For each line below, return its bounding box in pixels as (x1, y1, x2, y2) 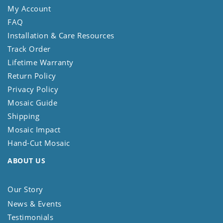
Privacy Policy (7, 84, 58, 94)
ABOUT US (7, 155, 45, 165)
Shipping (7, 111, 39, 121)
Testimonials (7, 212, 53, 222)
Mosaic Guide (7, 97, 57, 108)
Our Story (7, 184, 43, 194)
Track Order (7, 43, 51, 54)
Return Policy (7, 70, 56, 81)
